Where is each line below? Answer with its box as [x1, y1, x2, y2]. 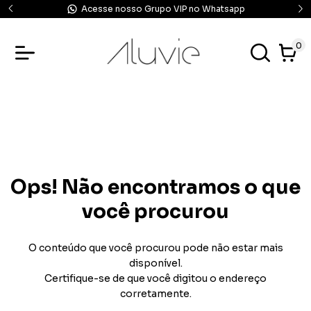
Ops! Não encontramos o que [10, 175, 301, 199]
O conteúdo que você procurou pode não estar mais [28, 242, 283, 254]
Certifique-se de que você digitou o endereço [44, 272, 267, 285]
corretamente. [119, 287, 192, 300]
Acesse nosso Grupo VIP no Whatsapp [81, 3, 245, 14]
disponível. [128, 257, 183, 269]
